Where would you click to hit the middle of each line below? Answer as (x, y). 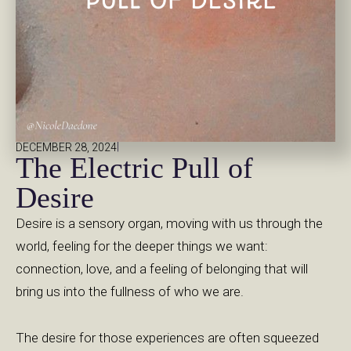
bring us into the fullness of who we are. (130, 291)
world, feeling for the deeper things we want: (142, 246)
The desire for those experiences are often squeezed (167, 338)
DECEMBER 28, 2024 (66, 147)
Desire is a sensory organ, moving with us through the (169, 223)
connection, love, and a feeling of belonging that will (162, 269)
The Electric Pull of (134, 168)
